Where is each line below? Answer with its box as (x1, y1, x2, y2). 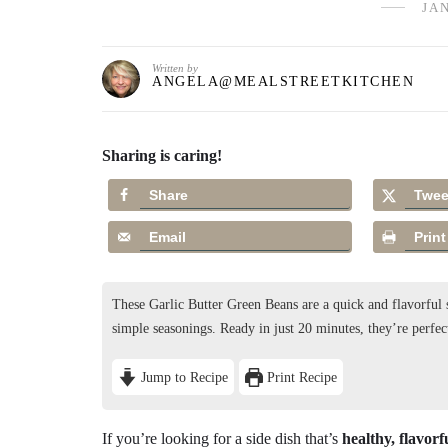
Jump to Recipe (136, 368, 228, 385)
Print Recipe (263, 368, 338, 385)
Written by (152, 62, 198, 74)
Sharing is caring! (102, 147, 222, 164)
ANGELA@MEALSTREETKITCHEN (152, 74, 414, 89)
